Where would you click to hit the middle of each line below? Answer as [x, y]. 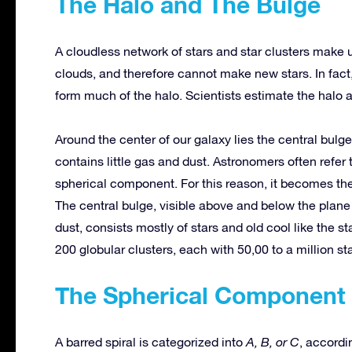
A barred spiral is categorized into [150, 342]
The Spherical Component [200, 296]
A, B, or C [273, 342]
